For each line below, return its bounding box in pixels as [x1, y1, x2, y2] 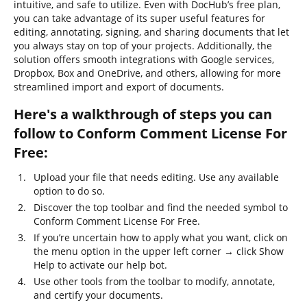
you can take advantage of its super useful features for [14, 12, 265, 25]
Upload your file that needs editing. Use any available [34, 171, 279, 184]
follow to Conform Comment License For [14, 124, 287, 143]
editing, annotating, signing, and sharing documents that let [14, 25, 289, 38]
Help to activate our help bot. [34, 258, 167, 271]
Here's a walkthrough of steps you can [14, 105, 272, 123]
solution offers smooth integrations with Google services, [14, 53, 274, 66]
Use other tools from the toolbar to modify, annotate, [34, 275, 275, 288]
